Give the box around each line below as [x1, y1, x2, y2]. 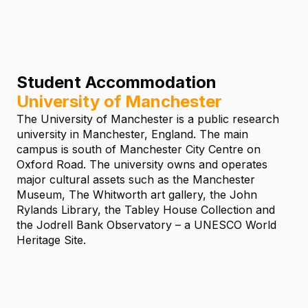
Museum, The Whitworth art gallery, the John [16, 188, 257, 202]
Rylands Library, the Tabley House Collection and [16, 203, 275, 217]
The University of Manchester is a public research [16, 112, 279, 126]
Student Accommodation [16, 72, 217, 93]
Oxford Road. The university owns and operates [16, 157, 267, 172]
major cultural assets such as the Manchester [16, 173, 255, 187]
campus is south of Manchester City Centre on [16, 142, 261, 157]
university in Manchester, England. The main [16, 127, 248, 142]
